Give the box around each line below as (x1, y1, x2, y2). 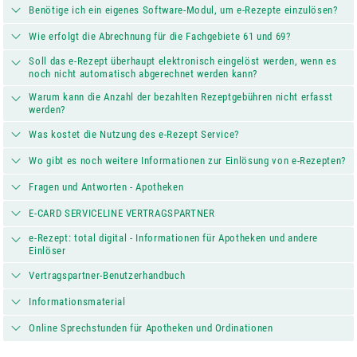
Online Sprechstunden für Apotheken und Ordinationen (29, 322, 273, 334)
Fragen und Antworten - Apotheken (29, 181, 184, 193)
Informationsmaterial (29, 296, 126, 308)
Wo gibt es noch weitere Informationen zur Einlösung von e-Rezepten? (29, 155, 347, 167)
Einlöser (29, 245, 66, 257)
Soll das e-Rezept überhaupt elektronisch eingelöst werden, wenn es (29, 55, 337, 67)
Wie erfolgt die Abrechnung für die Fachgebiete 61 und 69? (29, 30, 291, 42)
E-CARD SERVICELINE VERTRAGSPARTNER (29, 207, 215, 219)
